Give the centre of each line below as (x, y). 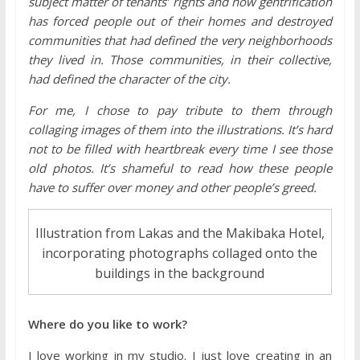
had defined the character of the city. (129, 78)
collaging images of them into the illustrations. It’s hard (180, 129)
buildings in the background (180, 274)
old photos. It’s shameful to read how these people (180, 168)
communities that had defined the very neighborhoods (180, 40)
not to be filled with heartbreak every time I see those (180, 148)
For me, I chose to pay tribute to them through (180, 110)
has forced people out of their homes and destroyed (180, 20)
